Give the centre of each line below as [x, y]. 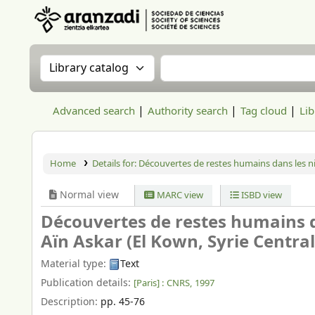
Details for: [115, 163]
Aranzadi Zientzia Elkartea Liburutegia [111, 40]
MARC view [179, 195]
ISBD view [260, 195]
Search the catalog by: [109, 63]
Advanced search [94, 111]
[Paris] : [149, 283]
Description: [71, 302]
